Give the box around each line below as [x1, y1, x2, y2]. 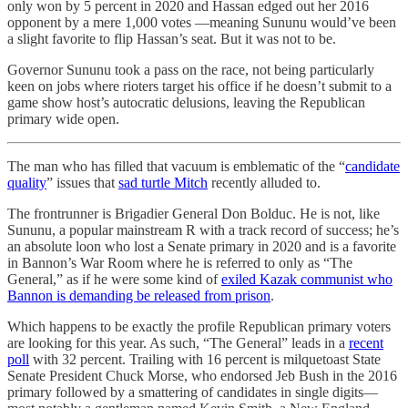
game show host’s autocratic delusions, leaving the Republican [7, 95, 365, 111]
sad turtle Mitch [118, 175, 208, 191]
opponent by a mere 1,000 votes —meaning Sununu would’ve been [7, 15, 396, 31]
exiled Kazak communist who [221, 271, 393, 288]
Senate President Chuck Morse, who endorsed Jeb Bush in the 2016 [7, 368, 397, 384]
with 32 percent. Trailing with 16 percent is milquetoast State [29, 352, 381, 368]
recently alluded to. [208, 175, 321, 191]
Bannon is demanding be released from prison [7, 288, 270, 304]
